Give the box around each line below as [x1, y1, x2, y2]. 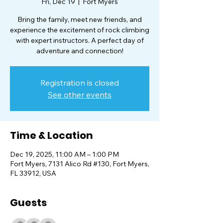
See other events [48, 90, 111, 100]
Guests [10, 196, 47, 210]
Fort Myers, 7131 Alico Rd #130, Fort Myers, [10, 159, 149, 168]
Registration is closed [40, 78, 119, 88]
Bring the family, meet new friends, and [17, 15, 142, 24]
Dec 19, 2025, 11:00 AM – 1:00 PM [10, 150, 119, 159]
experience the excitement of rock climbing [10, 25, 149, 34]
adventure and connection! [36, 46, 123, 55]
